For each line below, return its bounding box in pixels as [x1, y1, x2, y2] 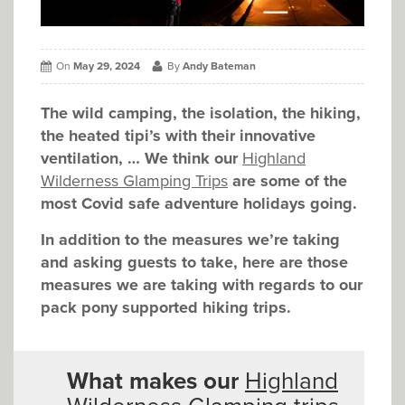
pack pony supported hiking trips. [41, 297, 291, 318]
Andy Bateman [183, 60, 256, 73]
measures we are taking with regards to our [41, 275, 363, 296]
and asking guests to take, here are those [41, 252, 348, 273]
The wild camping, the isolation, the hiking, [41, 103, 361, 124]
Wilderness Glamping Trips [41, 171, 228, 192]
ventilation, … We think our [41, 148, 242, 169]
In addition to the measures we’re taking [41, 230, 340, 250]
